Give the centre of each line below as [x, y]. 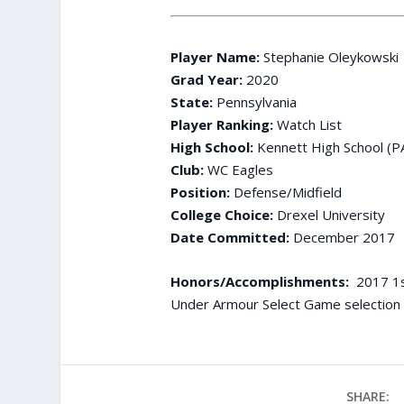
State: [191, 102]
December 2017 [342, 238]
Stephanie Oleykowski [329, 57]
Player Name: [215, 57]
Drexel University [329, 215]
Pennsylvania [254, 102]
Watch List [307, 125]
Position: [200, 193]
